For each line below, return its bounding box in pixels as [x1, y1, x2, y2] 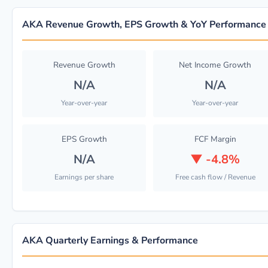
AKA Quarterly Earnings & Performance [22, 234, 198, 247]
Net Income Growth [179, 59, 251, 71]
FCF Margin [194, 133, 236, 145]
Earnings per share [54, 172, 114, 182]
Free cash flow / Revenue [175, 172, 255, 182]
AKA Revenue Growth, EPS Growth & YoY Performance [22, 18, 266, 31]
